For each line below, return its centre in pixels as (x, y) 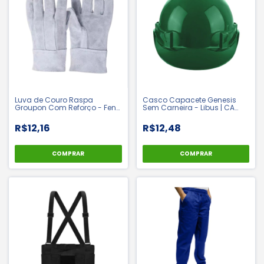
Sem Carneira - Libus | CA (188, 107)
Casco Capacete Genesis (189, 100)
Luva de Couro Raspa (54, 100)
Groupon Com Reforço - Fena (68, 107)
